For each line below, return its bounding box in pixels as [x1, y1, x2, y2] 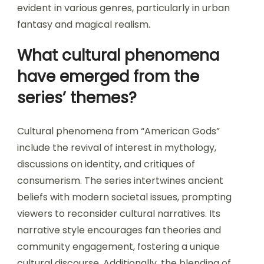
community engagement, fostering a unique [17, 240, 220, 254]
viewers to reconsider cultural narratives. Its [17, 207, 220, 221]
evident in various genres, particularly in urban [17, 1, 230, 15]
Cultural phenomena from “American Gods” [17, 124, 220, 138]
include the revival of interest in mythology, [17, 141, 216, 155]
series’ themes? [17, 87, 137, 109]
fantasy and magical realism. [17, 18, 150, 32]
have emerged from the [17, 66, 199, 88]
